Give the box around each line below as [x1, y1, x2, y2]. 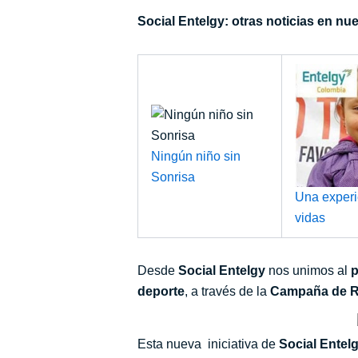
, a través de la [185, 284, 270, 298]
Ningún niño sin [151, 149, 241, 163]
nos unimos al [265, 263, 351, 277]
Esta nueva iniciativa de [137, 337, 279, 352]
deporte [137, 284, 185, 298]
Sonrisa [151, 169, 195, 184]
